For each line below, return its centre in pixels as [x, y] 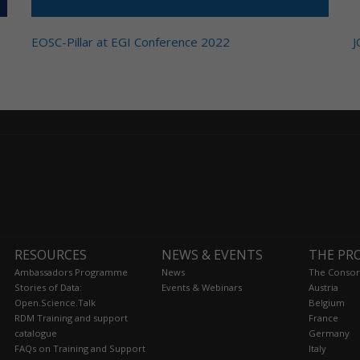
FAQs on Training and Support [80, 348]
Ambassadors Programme [72, 272]
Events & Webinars [202, 287]
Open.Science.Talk [55, 302]
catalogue [36, 333]
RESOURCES [51, 254]
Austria [323, 287]
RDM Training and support [72, 317]
